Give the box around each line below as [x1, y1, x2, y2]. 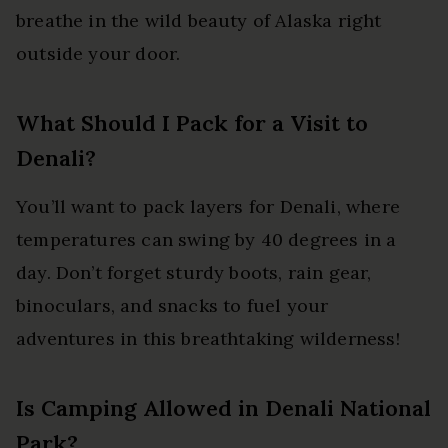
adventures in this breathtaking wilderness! [16, 326, 400, 350]
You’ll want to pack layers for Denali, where [16, 194, 400, 218]
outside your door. [16, 41, 181, 65]
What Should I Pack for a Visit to [16, 108, 368, 137]
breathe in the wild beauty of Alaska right [16, 8, 382, 32]
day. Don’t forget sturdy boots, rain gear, [16, 260, 372, 284]
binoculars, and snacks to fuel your [16, 293, 329, 317]
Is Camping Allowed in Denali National [16, 393, 431, 422]
